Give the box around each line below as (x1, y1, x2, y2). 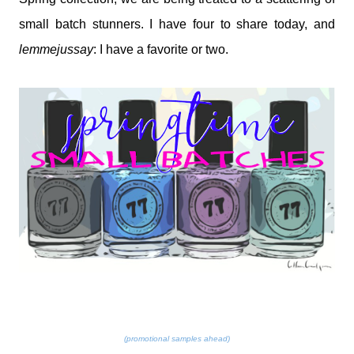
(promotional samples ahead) (124, 334, 230, 344)
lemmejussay (19, 43, 93, 56)
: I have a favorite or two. (93, 43, 228, 56)
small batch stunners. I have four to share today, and (19, 17, 335, 31)
